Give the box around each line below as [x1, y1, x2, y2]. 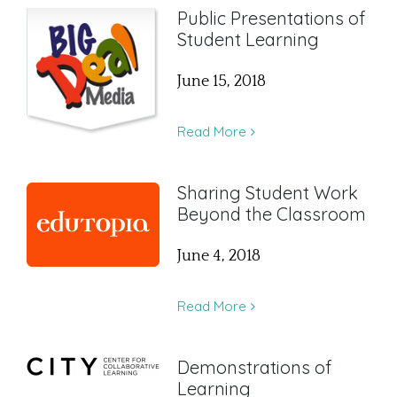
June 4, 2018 [177, 247, 261, 266]
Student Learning [177, 28, 319, 51]
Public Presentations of [177, 7, 365, 30]
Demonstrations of [177, 356, 331, 379]
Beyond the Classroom [177, 203, 366, 226]
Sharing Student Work [177, 182, 358, 205]
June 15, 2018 [177, 73, 266, 91]
